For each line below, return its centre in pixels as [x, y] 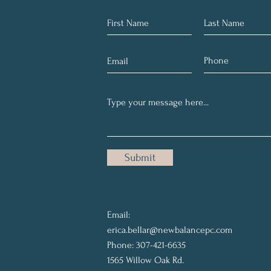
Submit [140, 158]
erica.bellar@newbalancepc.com [170, 230]
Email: [119, 215]
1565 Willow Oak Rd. [145, 260]
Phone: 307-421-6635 [146, 245]
